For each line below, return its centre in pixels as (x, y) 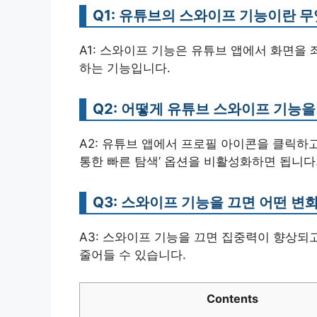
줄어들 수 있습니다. (133, 255)
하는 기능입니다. (125, 68)
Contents (232, 298)
